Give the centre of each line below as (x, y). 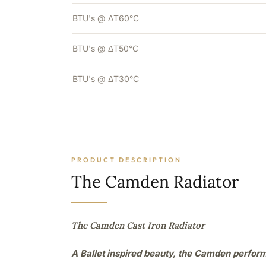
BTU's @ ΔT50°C (105, 48)
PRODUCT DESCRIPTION (126, 160)
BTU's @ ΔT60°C (106, 18)
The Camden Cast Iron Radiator (138, 225)
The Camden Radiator (155, 182)
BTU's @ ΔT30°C (106, 79)
